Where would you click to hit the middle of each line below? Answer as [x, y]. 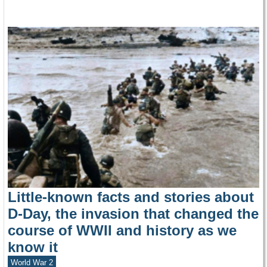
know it [33, 247]
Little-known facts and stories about [131, 197]
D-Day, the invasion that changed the [133, 214]
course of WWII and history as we [122, 231]
